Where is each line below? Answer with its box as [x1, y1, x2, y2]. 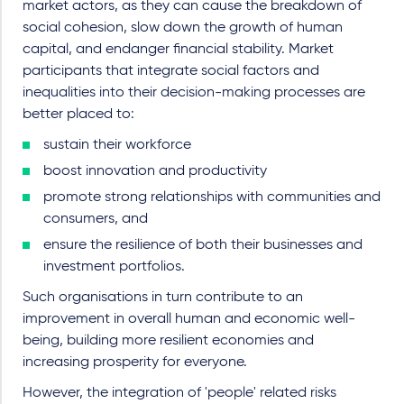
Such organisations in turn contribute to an [23, 290, 303, 305]
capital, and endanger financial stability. [23, 42, 289, 57]
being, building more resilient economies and [23, 334, 314, 348]
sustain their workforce [43, 138, 191, 152]
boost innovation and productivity [43, 164, 267, 179]
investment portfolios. [43, 260, 185, 274]
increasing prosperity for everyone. [23, 355, 247, 370]
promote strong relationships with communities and [43, 190, 381, 205]
